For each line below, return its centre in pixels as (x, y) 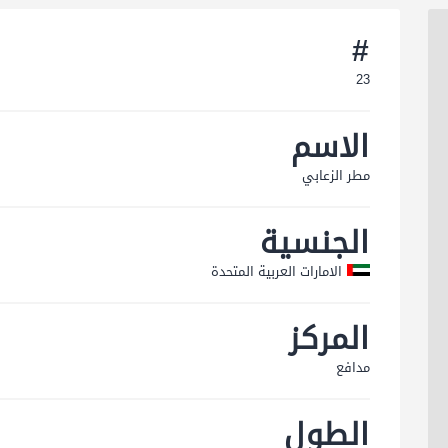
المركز (329, 339)
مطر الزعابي (336, 176)
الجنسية (315, 243)
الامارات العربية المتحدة (276, 272)
